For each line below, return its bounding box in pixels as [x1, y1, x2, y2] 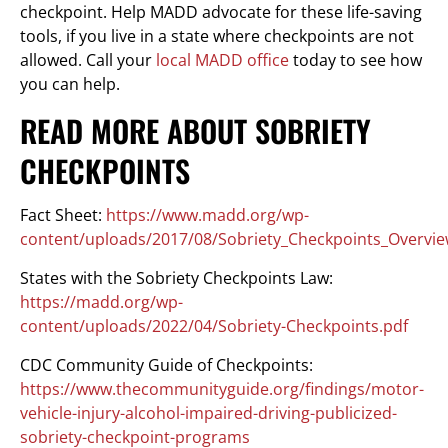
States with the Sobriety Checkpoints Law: [20, 266, 333, 289]
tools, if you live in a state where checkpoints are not [20, 24, 414, 47]
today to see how [289, 48, 422, 71]
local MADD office [156, 48, 289, 71]
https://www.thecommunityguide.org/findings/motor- [20, 377, 424, 400]
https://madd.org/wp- [20, 290, 183, 313]
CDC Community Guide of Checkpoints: [20, 353, 313, 376]
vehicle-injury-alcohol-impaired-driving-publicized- [20, 401, 397, 424]
